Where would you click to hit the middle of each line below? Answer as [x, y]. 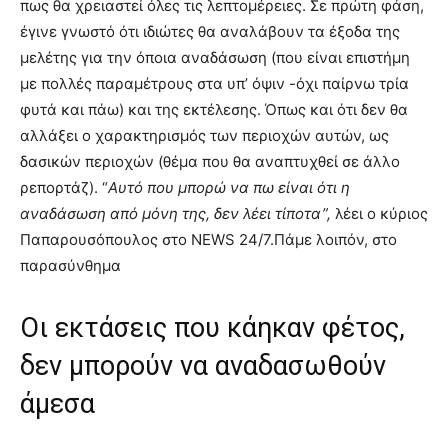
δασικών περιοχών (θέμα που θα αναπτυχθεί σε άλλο [210, 161]
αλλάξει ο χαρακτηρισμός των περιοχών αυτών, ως [204, 135]
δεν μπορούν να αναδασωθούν [203, 366]
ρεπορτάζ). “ [64, 187]
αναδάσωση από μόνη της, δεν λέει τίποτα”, [177, 213]
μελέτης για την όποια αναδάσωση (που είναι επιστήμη [215, 57]
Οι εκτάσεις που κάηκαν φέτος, [212, 328]
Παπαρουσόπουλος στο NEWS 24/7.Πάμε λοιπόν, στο [208, 239]
